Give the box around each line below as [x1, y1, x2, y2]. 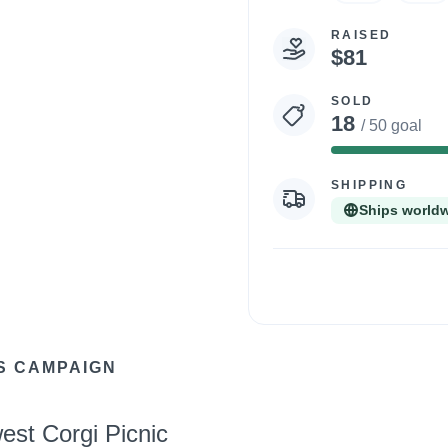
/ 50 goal [361, 117, 422, 134]
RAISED [331, 28, 392, 42]
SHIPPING [331, 178, 408, 192]
